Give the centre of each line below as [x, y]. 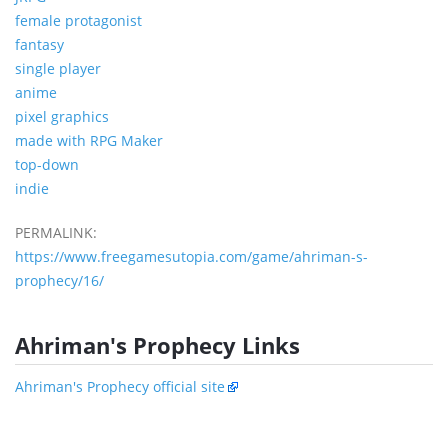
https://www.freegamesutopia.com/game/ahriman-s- [191, 256]
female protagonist [78, 20]
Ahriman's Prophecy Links [157, 344]
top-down [47, 164]
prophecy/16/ [59, 280]
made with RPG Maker [89, 140]
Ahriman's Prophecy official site [120, 386]
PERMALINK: [56, 232]
